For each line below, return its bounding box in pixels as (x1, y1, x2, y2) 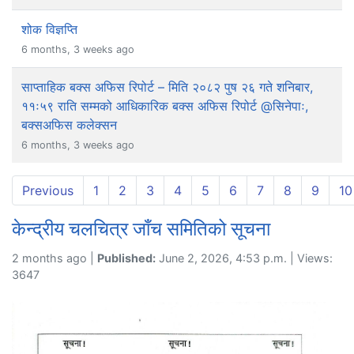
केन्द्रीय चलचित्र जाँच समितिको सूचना (12, 217, 270, 240)
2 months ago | (12, 250, 97, 265)
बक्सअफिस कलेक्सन (21, 116, 117, 133)
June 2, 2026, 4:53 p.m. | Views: (156, 250, 333, 265)
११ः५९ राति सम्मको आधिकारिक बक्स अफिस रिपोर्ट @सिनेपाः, (21, 97, 308, 114)
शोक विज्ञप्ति (21, 21, 77, 37)
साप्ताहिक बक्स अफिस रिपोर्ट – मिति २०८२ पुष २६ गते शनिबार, (21, 78, 313, 95)
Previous (22, 182, 73, 198)
